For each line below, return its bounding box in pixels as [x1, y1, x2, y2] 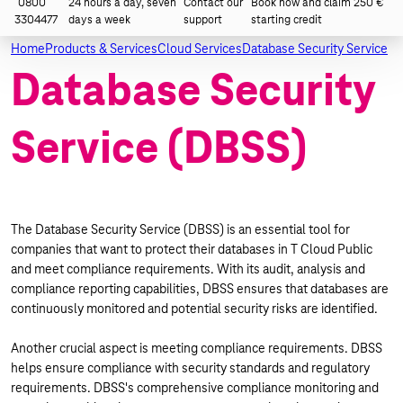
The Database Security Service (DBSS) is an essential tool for [11, 221, 350, 237]
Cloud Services [157, 40, 242, 57]
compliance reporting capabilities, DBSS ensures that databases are [11, 281, 389, 297]
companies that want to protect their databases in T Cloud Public [11, 241, 372, 257]
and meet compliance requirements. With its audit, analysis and [11, 261, 365, 277]
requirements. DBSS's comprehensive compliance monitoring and [11, 380, 379, 396]
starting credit [251, 13, 323, 27]
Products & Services [45, 40, 157, 57]
